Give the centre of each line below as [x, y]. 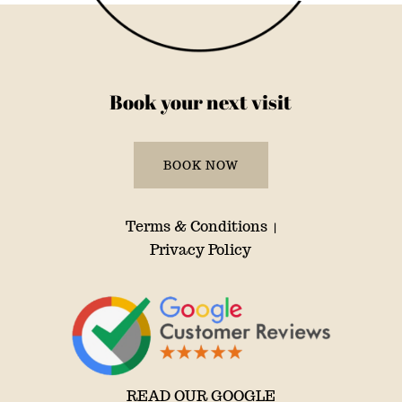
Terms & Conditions [198, 227]
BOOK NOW [201, 166]
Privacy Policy [201, 250]
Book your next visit [201, 102]
